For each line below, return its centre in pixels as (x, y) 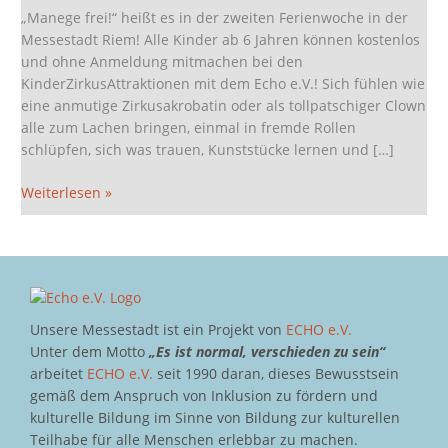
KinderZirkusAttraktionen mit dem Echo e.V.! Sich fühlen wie (223, 84)
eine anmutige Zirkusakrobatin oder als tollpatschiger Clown (224, 106)
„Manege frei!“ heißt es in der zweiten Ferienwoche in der (215, 18)
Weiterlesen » (67, 192)
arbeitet (58, 374)
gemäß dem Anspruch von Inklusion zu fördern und (204, 396)
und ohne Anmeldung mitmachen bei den (162, 62)
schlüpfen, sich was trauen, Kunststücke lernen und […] (208, 150)
